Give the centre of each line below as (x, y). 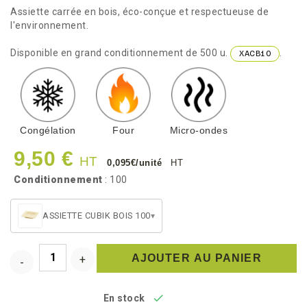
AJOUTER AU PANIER (196, 258)
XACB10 (255, 53)
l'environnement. (49, 25)
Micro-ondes (199, 130)
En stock (124, 298)
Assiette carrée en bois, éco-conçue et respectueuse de (139, 11)
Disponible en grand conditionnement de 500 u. (120, 52)
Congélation (48, 130)
